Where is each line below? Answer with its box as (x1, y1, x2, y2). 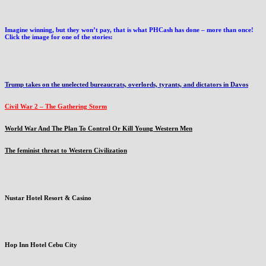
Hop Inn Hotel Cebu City (5, 241, 77, 249)
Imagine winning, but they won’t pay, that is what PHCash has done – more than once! (5, 26, 254, 33)
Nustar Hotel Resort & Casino (5, 194, 91, 201)
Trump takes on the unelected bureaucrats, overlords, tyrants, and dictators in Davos (5, 80, 248, 88)
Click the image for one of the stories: (5, 33, 113, 40)
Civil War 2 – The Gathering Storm (5, 102, 107, 110)
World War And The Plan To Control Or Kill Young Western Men (5, 124, 192, 132)
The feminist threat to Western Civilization (5, 146, 127, 154)
